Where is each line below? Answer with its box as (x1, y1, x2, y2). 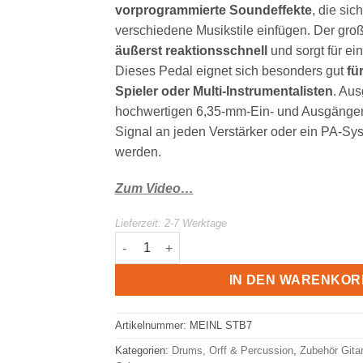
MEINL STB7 (189, 319, 252, 332)
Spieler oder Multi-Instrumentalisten (114, 83, 333, 98)
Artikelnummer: (114, 319, 190, 332)
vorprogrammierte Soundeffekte (114, 2, 312, 17)
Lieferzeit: (114, 217, 164, 230)
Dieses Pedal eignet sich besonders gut (114, 63, 347, 78)
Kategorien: (114, 344, 172, 357)
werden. (114, 144, 161, 159)
